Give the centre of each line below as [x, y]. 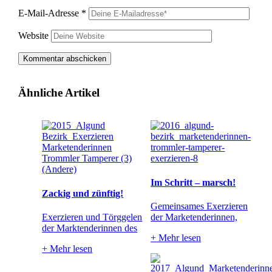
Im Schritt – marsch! [193, 182]
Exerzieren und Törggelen [92, 217]
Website [33, 35]
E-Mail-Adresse [49, 13]
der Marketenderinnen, [194, 217]
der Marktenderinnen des [90, 228]
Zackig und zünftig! [83, 193]
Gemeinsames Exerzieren [199, 206]
